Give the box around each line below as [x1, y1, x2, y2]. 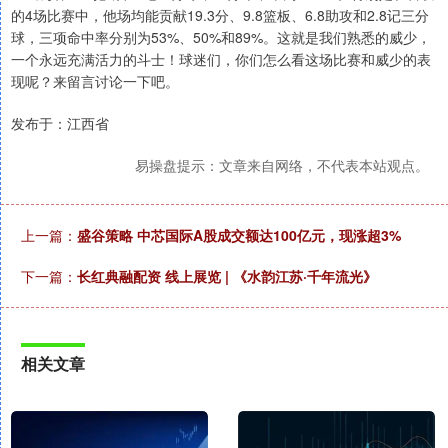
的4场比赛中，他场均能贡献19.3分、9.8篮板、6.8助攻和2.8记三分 [11, 5, 429, 26]
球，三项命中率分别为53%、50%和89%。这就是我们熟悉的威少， [11, 27, 431, 48]
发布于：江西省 [11, 113, 109, 134]
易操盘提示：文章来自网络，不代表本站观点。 [135, 155, 429, 176]
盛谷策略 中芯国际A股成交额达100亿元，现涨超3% [77, 225, 401, 246]
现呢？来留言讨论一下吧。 [11, 71, 179, 92]
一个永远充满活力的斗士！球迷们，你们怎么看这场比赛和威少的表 [11, 49, 431, 70]
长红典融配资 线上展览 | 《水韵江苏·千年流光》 [77, 266, 377, 287]
